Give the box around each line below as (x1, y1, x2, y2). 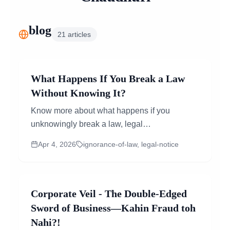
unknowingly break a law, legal (31, 120, 143, 128)
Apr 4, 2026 (38, 140, 76, 148)
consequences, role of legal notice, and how (31, 133, 190, 142)
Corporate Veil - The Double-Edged (31, 188, 187, 199)
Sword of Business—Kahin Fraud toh (31, 202, 196, 214)
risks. (31, 160, 50, 168)
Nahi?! (31, 217, 61, 228)
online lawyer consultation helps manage (31, 146, 180, 155)
